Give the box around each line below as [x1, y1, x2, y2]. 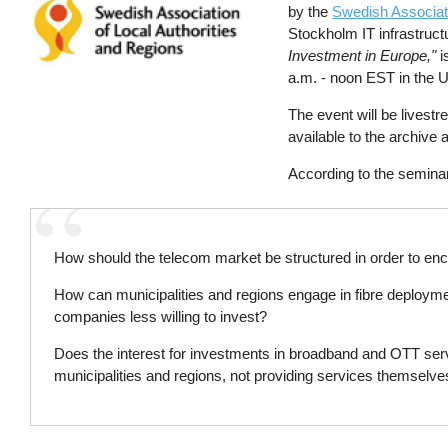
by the [288, 2, 333, 20]
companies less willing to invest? [54, 308, 268, 325]
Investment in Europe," [288, 46, 437, 64]
